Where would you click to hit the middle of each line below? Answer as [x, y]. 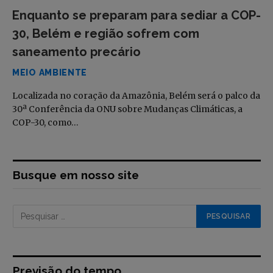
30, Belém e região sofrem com [106, 33]
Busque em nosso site [76, 175]
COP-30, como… [45, 122]
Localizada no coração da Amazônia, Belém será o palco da [136, 95]
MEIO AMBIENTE [50, 72]
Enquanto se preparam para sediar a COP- [136, 15]
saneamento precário [76, 51]
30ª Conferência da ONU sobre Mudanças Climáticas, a [127, 109]
